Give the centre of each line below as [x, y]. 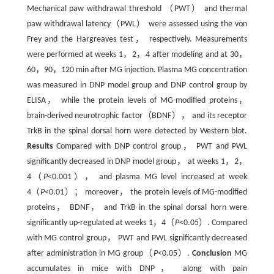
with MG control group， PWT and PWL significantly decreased [137, 239]
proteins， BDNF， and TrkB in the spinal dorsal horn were [137, 208]
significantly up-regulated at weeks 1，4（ [101, 223]
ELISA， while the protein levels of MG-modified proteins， [137, 101]
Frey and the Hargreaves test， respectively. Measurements [137, 40]
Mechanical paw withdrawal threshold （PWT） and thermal [137, 9]
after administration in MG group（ [90, 254]
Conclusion [212, 254]
